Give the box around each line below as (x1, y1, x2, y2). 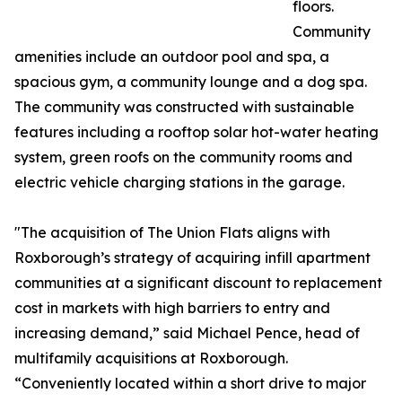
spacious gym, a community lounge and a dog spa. (14, 73, 367, 92)
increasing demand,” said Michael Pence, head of (14, 324, 360, 343)
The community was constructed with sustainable (14, 98, 354, 117)
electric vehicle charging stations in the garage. (14, 173, 345, 192)
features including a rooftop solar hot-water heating (14, 123, 379, 142)
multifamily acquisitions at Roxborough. (14, 349, 288, 368)
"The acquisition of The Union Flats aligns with (14, 223, 330, 242)
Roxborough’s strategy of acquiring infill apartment (14, 249, 371, 267)
